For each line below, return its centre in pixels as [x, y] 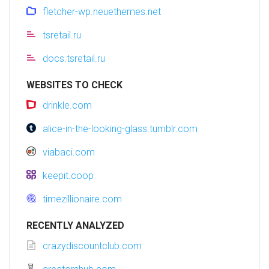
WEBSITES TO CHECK [74, 85]
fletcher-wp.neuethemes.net [102, 12]
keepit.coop [68, 176]
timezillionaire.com [82, 199]
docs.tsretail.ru [74, 59]
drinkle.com [67, 106]
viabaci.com [69, 153]
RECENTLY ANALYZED [75, 226]
